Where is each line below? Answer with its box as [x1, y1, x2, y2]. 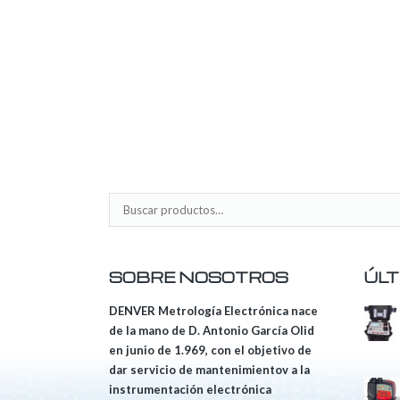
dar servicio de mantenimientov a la [109, 362, 310, 378]
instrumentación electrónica [109, 382, 271, 397]
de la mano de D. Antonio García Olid [109, 323, 314, 338]
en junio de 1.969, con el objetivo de [109, 343, 312, 358]
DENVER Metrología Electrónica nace [109, 304, 318, 319]
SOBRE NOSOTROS [109, 268, 288, 287]
